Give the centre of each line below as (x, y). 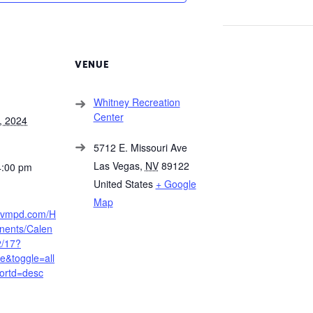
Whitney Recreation (137, 102)
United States (123, 184)
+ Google (176, 184)
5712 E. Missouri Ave (140, 148)
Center (108, 117)
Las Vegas (116, 166)
